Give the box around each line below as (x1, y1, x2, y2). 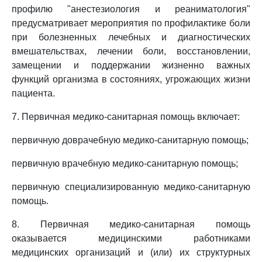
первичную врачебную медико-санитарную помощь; (12, 158, 238, 168)
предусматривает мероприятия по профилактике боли (12, 18, 250, 28)
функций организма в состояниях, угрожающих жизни (12, 74, 250, 84)
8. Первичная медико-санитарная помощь (12, 219, 250, 229)
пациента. (12, 88, 55, 98)
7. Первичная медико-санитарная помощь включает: (12, 112, 240, 122)
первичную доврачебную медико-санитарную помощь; (12, 135, 249, 145)
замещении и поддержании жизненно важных (12, 60, 250, 70)
